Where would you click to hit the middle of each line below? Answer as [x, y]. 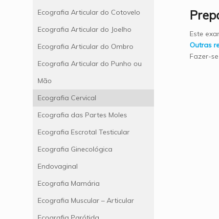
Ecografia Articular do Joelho [85, 30]
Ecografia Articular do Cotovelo [89, 12]
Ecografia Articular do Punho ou [90, 64]
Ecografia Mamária [69, 184]
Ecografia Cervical [67, 98]
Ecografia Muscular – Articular [86, 201]
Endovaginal [58, 166]
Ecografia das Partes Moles [82, 115]
